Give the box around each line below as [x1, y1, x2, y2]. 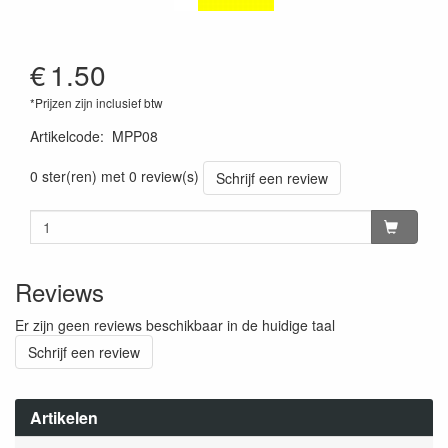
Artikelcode [30, 126, 100, 146]
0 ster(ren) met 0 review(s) [30, 165, 199, 186]
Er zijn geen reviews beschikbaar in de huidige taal [15, 315, 335, 335]
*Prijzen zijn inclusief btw [30, 94, 163, 111]
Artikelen [30, 406, 98, 429]
